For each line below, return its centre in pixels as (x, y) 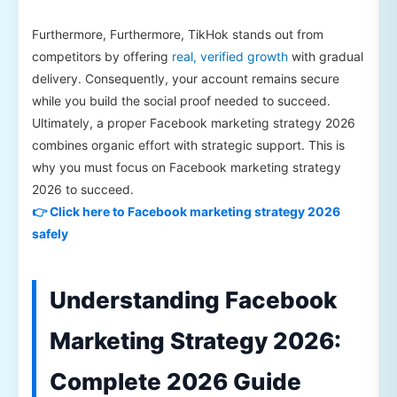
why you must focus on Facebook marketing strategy (187, 167)
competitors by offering (102, 56)
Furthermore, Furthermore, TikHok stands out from (178, 34)
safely (50, 233)
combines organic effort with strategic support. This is (188, 144)
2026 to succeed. (83, 189)
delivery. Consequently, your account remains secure (186, 78)
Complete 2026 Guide (175, 381)
